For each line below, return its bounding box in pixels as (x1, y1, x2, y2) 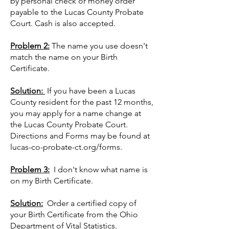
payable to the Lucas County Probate (10, 7, 144, 17)
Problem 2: (10, 41, 50, 51)
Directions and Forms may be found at (10, 131, 150, 141)
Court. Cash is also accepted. (10, 18, 116, 28)
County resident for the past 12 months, (10, 97, 153, 107)
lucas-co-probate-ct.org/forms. (10, 142, 122, 152)
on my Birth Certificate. (10, 176, 93, 186)
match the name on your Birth (10, 52, 118, 62)
